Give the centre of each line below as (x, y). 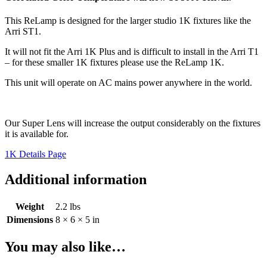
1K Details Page (35, 154)
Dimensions (30, 220)
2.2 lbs (68, 207)
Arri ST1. (23, 32)
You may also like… (65, 246)
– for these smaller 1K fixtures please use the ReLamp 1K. (114, 63)
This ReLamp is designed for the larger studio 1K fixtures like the (128, 21)
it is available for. (37, 134)
